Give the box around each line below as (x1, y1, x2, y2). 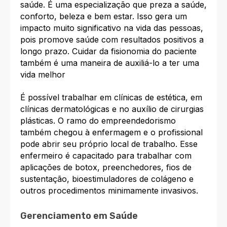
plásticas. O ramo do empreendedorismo (20, 116, 176, 126)
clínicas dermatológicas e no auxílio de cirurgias (20, 104, 204, 115)
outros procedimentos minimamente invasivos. (20, 185, 203, 196)
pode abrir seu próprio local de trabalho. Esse (20, 139, 198, 149)
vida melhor (20, 69, 68, 80)
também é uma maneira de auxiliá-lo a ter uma (20, 57, 199, 68)
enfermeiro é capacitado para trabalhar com (20, 150, 192, 161)
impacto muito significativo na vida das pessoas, (20, 22, 203, 33)
